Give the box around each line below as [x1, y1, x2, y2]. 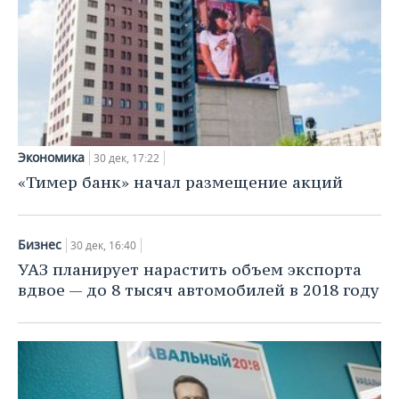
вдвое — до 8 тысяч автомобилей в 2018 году [18, 279, 379, 300]
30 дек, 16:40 [70, 237, 136, 253]
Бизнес [18, 235, 61, 253]
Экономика [18, 148, 85, 166]
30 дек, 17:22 [94, 150, 159, 166]
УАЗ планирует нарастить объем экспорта [18, 258, 362, 280]
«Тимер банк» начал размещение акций [18, 171, 343, 192]
